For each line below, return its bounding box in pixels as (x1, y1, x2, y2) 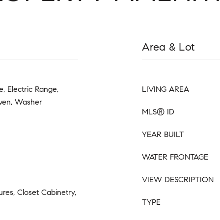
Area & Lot (142, 40, 195, 54)
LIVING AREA (142, 84, 189, 94)
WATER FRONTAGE (142, 152, 208, 162)
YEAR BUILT (142, 130, 184, 139)
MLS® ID (142, 107, 174, 116)
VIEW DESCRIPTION (142, 175, 214, 184)
